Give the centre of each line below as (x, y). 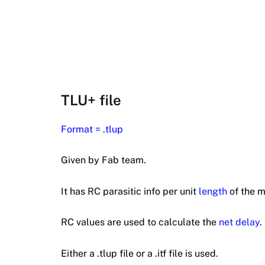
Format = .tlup (92, 129)
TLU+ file (91, 100)
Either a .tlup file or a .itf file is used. (140, 254)
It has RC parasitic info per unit (130, 191)
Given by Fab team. (104, 160)
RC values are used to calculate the (140, 222)
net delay (239, 222)
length (213, 191)
